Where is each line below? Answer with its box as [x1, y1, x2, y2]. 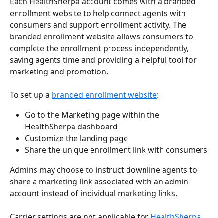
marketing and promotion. [10, 66, 108, 77]
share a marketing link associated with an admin [10, 176, 190, 187]
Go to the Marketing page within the [25, 109, 161, 120]
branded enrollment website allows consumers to [10, 31, 195, 42]
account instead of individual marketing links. [10, 187, 177, 199]
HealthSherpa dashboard [25, 121, 118, 132]
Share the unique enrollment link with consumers [25, 145, 207, 156]
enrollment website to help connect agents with [10, 7, 188, 18]
